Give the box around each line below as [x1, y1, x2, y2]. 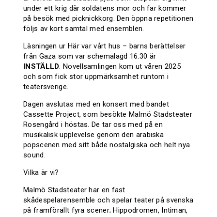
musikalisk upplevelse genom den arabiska [23, 130, 164, 139]
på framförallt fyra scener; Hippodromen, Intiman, [23, 206, 188, 215]
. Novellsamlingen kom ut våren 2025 [59, 62, 181, 71]
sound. [23, 151, 48, 160]
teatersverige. [23, 82, 71, 92]
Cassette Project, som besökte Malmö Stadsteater [23, 110, 193, 119]
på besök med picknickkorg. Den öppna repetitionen [23, 14, 194, 23]
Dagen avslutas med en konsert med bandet [23, 100, 169, 109]
